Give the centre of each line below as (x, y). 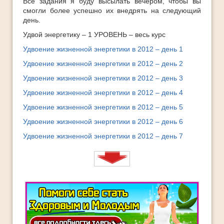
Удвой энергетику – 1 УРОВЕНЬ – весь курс (94, 34)
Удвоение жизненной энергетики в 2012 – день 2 (103, 63)
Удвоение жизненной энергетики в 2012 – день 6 (103, 121)
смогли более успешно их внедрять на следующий (112, 10)
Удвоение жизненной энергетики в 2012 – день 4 (103, 92)
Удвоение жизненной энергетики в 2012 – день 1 (103, 49)
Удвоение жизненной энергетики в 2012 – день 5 (103, 107)
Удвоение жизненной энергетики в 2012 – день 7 (103, 136)
